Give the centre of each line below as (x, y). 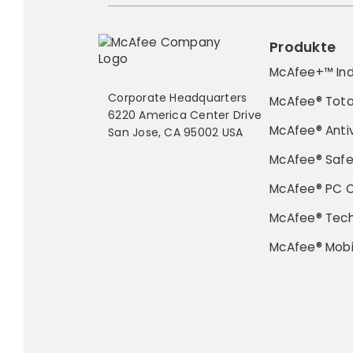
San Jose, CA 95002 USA (176, 133)
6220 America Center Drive (185, 115)
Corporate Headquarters (178, 98)
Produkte (303, 47)
